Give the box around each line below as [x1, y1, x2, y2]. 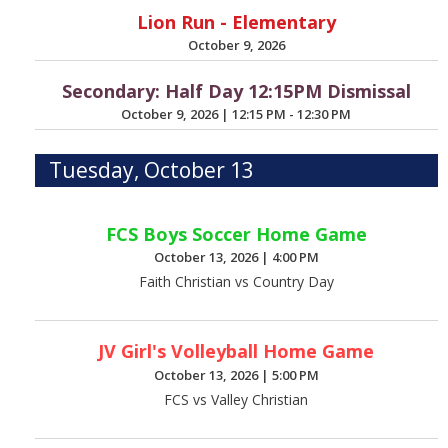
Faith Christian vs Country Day [138, 272, 334, 292]
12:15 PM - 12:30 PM [232, 105, 352, 124]
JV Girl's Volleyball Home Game [98, 339, 375, 364]
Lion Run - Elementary [136, 10, 336, 35]
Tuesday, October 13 [49, 155, 255, 184]
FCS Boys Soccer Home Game [105, 221, 367, 246]
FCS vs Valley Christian [164, 390, 309, 410]
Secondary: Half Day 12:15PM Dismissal [61, 78, 411, 103]
